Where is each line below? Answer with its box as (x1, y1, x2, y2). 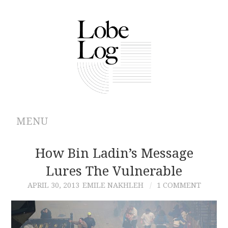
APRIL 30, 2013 (27, 181, 79, 189)
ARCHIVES (24, 167, 73, 178)
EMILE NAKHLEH (82, 181, 144, 189)
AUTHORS (24, 193, 71, 204)
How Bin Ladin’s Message (35, 145, 193, 161)
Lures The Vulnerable (46, 163, 182, 179)
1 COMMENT (156, 181, 201, 189)
